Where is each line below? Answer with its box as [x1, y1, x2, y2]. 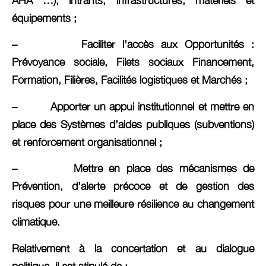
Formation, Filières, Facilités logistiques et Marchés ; [12, 74, 248, 87]
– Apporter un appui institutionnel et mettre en [12, 100, 254, 113]
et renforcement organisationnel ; [12, 135, 162, 148]
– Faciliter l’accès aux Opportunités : [12, 38, 254, 51]
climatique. [12, 216, 60, 229]
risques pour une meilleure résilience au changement [12, 198, 254, 211]
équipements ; [12, 12, 77, 25]
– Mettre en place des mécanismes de [12, 162, 254, 175]
